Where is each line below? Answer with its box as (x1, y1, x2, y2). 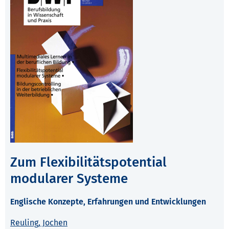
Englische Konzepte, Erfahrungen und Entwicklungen (10, 197, 206, 207)
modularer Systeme (10, 171, 128, 187)
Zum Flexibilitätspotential (10, 154, 167, 171)
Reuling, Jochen (10, 218, 67, 228)
